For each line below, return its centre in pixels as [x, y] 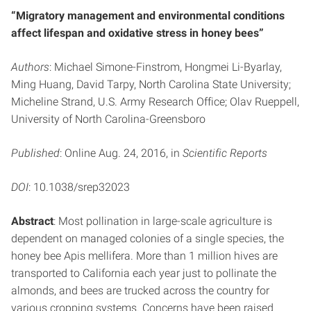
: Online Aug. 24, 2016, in [121, 153]
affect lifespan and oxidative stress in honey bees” [137, 33]
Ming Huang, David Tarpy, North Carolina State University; [151, 84]
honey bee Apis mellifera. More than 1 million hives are [144, 256]
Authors [30, 67]
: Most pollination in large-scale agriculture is [163, 221]
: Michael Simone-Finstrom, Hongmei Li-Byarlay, [166, 67]
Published [35, 153]
